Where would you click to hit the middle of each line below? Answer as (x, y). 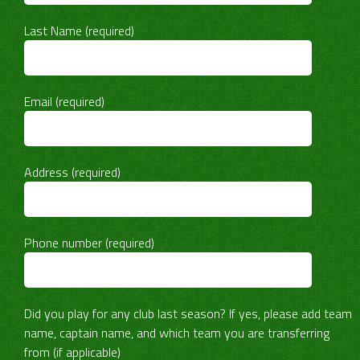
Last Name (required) (79, 31)
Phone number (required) (89, 243)
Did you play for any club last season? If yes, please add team (188, 313)
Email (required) (64, 101)
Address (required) (72, 172)
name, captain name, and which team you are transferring (177, 333)
